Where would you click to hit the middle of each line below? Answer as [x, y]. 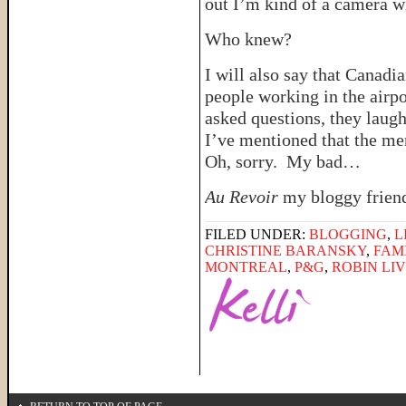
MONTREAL [246, 267]
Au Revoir [242, 197]
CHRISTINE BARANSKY [285, 251]
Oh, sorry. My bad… [283, 161]
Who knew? [248, 39]
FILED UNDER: [257, 234]
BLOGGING [348, 234]
